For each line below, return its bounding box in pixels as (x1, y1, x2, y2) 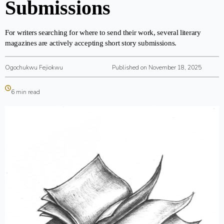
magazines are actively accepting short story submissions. (5, 39, 176, 47)
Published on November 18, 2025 (112, 63, 201, 71)
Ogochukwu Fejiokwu (5, 63, 63, 71)
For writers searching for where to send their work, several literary (5, 28, 201, 36)
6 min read (11, 88, 40, 96)
